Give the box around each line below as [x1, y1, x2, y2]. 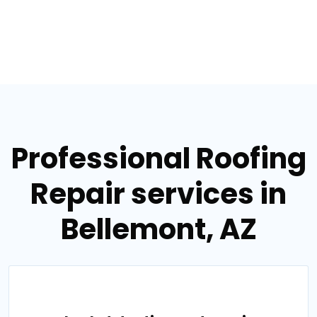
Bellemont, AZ [60, 209, 257, 249]
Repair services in [30, 174, 287, 214]
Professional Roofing [11, 139, 306, 178]
